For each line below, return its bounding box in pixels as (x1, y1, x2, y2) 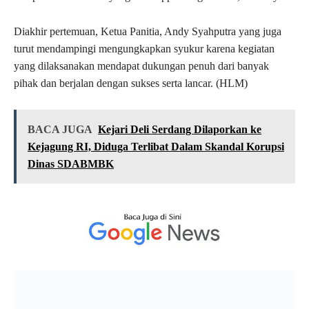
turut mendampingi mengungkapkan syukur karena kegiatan (14, 43, 275, 55)
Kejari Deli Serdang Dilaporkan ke (98, 123, 261, 136)
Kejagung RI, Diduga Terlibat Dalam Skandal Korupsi (28, 141, 284, 153)
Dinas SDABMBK (28, 158, 114, 170)
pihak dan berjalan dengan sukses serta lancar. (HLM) (14, 77, 248, 90)
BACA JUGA (28, 123, 92, 136)
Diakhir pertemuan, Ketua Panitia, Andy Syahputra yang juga (14, 26, 281, 38)
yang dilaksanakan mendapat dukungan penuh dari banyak (14, 60, 269, 72)
